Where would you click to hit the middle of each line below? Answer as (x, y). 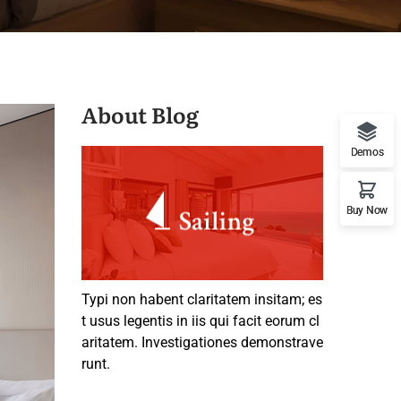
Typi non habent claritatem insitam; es (202, 299)
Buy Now (367, 210)
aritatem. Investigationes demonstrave (202, 342)
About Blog (140, 114)
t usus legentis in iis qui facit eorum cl (200, 321)
